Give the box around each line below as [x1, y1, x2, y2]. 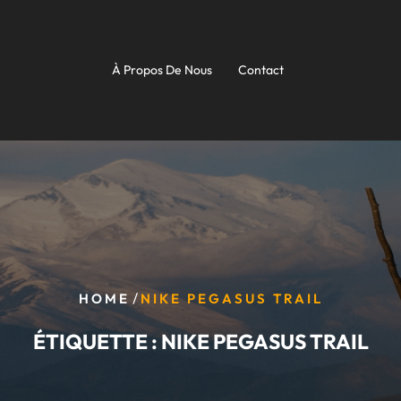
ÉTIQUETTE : [32, 328, 161, 354]
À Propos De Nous [112, 62, 212, 78]
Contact [238, 62, 284, 78]
